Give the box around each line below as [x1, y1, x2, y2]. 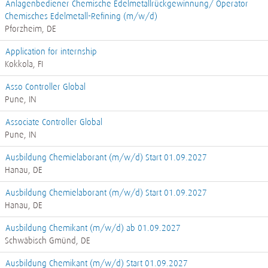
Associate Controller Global [5, 117, 102, 127]
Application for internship [5, 47, 97, 56]
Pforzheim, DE [5, 24, 56, 33]
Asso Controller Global [5, 82, 86, 92]
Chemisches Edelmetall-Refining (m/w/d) [5, 11, 157, 21]
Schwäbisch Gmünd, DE [5, 236, 90, 245]
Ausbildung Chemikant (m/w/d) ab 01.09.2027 [5, 223, 181, 233]
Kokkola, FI [5, 59, 43, 69]
